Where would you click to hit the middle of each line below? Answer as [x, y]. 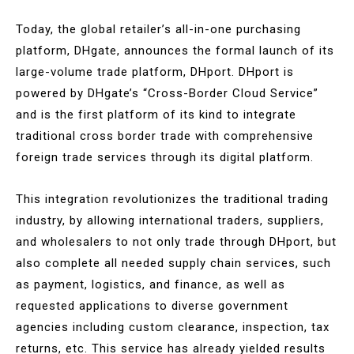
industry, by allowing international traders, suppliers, [170, 220]
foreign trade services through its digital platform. [165, 157]
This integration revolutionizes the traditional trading [172, 199]
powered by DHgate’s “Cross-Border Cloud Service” [167, 93]
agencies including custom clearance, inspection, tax [173, 327]
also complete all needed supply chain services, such [173, 263]
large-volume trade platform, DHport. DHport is [155, 72]
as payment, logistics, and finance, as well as [151, 284]
